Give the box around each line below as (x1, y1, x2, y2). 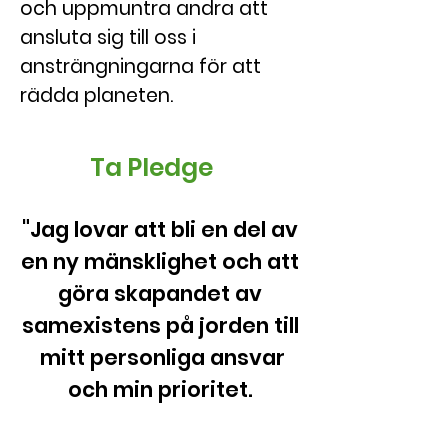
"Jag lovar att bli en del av (22, 215, 298, 244)
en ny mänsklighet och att (21, 247, 299, 276)
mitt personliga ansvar (35, 343, 285, 372)
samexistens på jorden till (21, 311, 299, 340)
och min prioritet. (67, 375, 253, 404)
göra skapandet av (58, 279, 262, 308)
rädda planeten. (20, 82, 173, 109)
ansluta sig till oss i (20, 24, 196, 51)
